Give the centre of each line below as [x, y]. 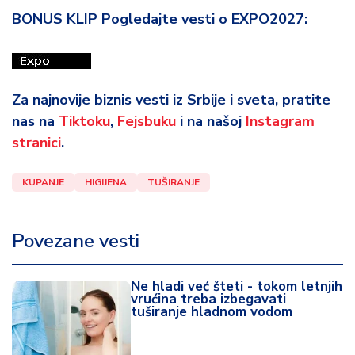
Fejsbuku [147, 121]
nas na [35, 121]
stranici [36, 143]
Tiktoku [84, 121]
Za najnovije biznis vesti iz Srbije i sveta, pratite [171, 100]
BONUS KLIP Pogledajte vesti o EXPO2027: [160, 19]
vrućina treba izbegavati [208, 299]
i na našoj [211, 121]
